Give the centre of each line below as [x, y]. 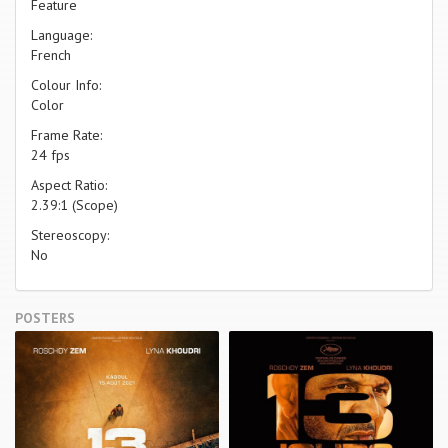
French [51, 54]
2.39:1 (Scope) [74, 204]
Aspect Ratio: [69, 184]
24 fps [50, 154]
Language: [61, 34]
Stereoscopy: [70, 234]
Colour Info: [66, 84]
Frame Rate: [66, 134]
